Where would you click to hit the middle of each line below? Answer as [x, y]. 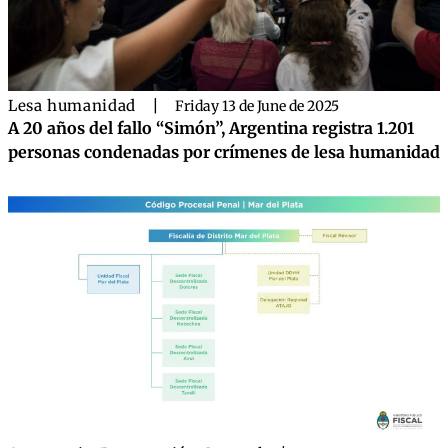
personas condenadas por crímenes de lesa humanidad [224, 151]
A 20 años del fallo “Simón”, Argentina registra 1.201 [211, 127]
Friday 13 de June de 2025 [256, 105]
